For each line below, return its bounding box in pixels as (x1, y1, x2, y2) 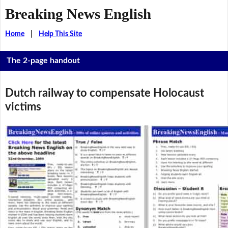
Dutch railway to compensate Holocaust (5, 88, 204, 99)
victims (5, 101, 41, 112)
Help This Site (38, 30, 82, 38)
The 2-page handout (7, 56, 80, 65)
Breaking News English (5, 5, 151, 22)
